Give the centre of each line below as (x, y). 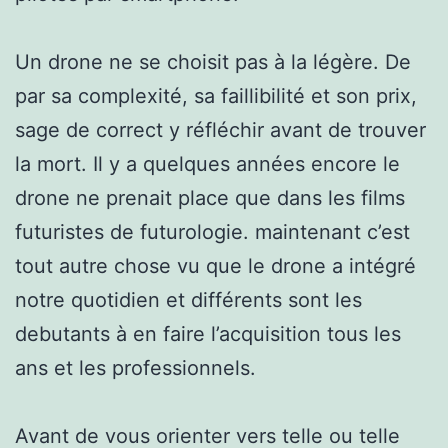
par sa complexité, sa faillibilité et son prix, (216, 95)
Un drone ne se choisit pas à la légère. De (213, 61)
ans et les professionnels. (135, 367)
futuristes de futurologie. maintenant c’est (212, 231)
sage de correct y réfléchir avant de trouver (220, 129)
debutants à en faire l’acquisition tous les (208, 333)
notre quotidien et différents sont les (188, 299)
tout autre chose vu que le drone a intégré (215, 265)
